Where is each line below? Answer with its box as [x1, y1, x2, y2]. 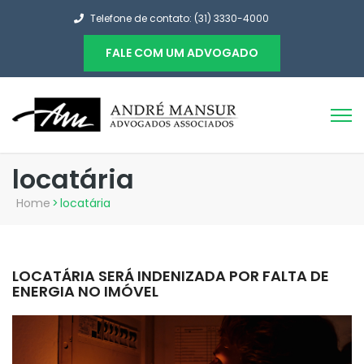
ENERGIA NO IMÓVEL [12, 281, 158, 301]
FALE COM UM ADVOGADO [106, 45, 258, 61]
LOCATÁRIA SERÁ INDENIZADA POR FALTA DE [12, 266, 329, 286]
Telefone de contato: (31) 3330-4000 [89, 11, 269, 25]
